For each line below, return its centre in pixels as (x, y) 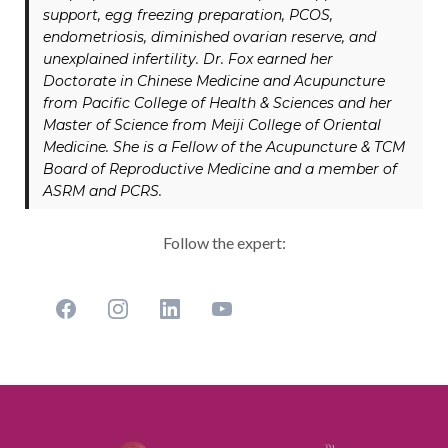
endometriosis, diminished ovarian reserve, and (209, 37)
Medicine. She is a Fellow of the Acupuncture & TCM (224, 147)
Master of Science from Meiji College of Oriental (212, 125)
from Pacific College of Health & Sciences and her (217, 103)
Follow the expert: (224, 242)
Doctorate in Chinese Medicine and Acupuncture (214, 81)
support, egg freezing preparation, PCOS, (188, 15)
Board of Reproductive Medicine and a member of (220, 169)
